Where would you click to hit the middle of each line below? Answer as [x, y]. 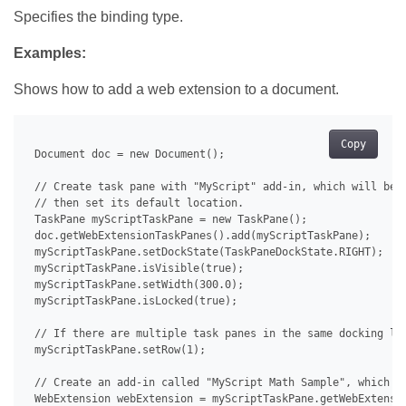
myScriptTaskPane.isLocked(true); [133, 301]
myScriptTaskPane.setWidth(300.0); [136, 285]
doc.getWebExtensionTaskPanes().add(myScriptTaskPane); [199, 236]
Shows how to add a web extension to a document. [176, 90]
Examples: [50, 53]
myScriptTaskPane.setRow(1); [117, 350]
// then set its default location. [136, 203]
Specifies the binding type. [98, 17]
